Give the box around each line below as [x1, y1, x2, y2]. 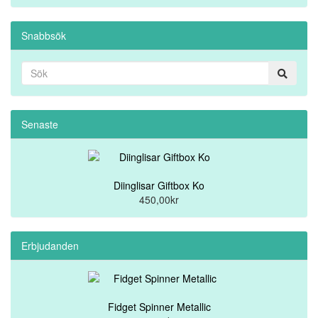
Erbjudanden [21, 238, 79, 253]
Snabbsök [21, 28, 66, 43]
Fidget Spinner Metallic [107, 300, 211, 314]
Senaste [21, 117, 58, 131]
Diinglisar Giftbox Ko [114, 178, 204, 192]
